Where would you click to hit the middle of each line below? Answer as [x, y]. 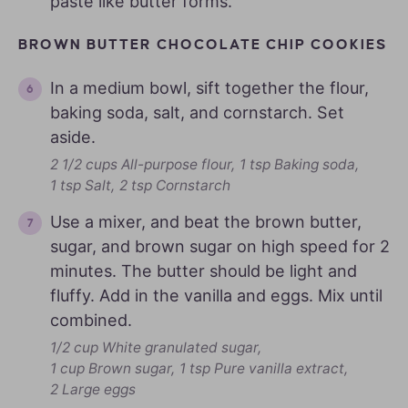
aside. [73, 137]
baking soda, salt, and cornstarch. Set [197, 112]
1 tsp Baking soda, [299, 164]
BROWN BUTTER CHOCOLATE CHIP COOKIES [203, 44]
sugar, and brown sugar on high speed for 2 [220, 246]
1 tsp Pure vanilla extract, [264, 368]
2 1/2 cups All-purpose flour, [143, 164]
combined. [91, 320]
